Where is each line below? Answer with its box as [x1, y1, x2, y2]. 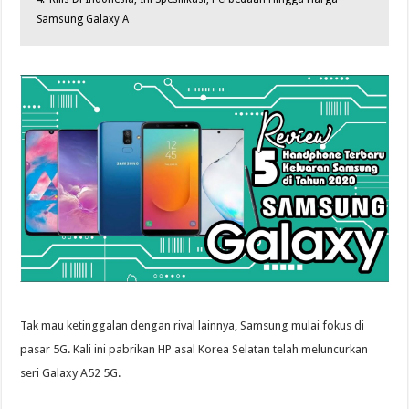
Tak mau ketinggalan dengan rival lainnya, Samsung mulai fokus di [20, 319, 365, 333]
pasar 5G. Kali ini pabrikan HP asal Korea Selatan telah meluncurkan [20, 342, 369, 357]
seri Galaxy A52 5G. [20, 366, 121, 381]
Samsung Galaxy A [37, 13, 130, 26]
